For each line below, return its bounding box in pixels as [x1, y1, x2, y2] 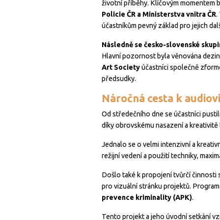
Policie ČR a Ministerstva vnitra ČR [102, 10, 216, 19]
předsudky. [102, 75, 136, 83]
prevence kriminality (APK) [102, 193, 192, 202]
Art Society [102, 63, 140, 72]
